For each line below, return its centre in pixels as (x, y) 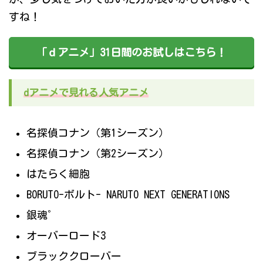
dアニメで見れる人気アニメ (86, 93)
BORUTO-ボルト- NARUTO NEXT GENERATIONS (128, 195)
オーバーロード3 (66, 236)
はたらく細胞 (58, 174)
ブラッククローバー (74, 256)
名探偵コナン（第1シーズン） (98, 133)
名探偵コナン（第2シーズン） (98, 154)
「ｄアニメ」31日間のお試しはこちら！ (131, 53)
